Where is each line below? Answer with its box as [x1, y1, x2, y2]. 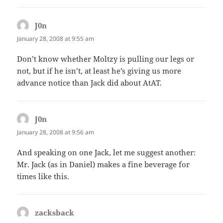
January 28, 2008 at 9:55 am [17, 34, 95, 43]
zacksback [35, 208, 75, 218]
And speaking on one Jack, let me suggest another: [17, 147, 196, 157]
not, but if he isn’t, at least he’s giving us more [17, 65, 182, 76]
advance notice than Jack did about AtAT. [17, 77, 162, 88]
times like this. [17, 171, 70, 181]
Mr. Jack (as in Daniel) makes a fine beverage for [17, 159, 190, 169]
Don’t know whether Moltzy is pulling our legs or [17, 53, 195, 64]
